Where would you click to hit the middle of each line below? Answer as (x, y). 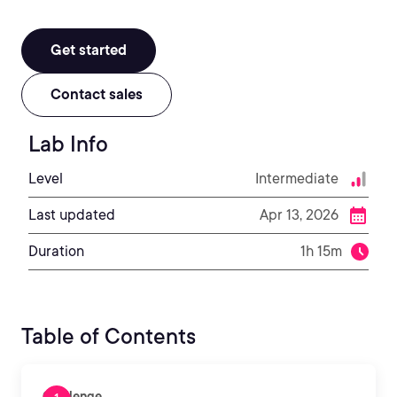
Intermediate (297, 179)
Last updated (72, 215)
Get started (89, 50)
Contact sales (97, 94)
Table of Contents (109, 336)
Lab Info (68, 144)
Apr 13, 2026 (299, 215)
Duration (56, 251)
